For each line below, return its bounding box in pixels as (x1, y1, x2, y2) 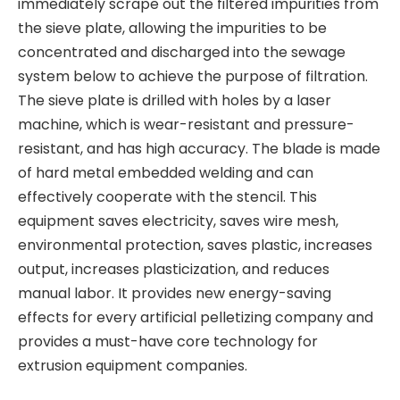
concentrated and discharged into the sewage (18, 41, 346, 62)
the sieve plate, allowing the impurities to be (18, 17, 327, 38)
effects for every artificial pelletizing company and (18, 306, 373, 328)
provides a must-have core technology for (18, 330, 318, 352)
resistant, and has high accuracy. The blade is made (18, 137, 380, 159)
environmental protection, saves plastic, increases (18, 234, 372, 255)
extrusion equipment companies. (18, 354, 247, 376)
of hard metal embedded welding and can (18, 162, 313, 183)
